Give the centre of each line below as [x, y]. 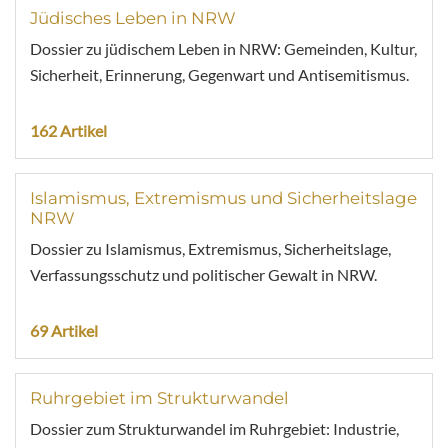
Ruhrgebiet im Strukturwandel [159, 397]
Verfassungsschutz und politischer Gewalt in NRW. [203, 274]
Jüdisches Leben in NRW [133, 17]
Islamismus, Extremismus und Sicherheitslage [223, 197]
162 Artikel [68, 130]
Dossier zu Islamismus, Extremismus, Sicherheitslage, [210, 248]
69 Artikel [64, 330]
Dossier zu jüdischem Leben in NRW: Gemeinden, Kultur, [223, 48]
